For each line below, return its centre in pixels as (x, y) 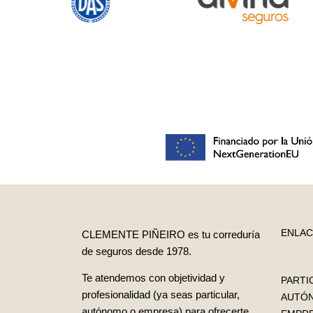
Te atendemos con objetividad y (153, 278)
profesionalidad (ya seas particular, (161, 295)
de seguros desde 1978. (137, 252)
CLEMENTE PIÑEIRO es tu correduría (171, 235)
